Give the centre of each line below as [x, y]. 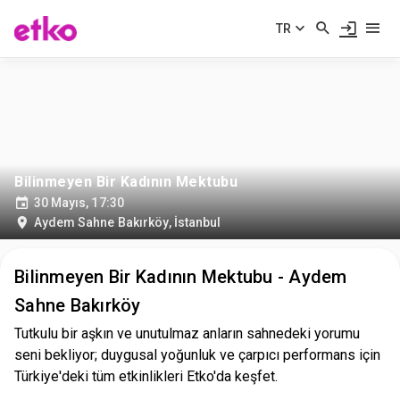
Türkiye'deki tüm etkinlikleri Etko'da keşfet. [146, 376]
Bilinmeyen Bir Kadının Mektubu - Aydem [181, 277]
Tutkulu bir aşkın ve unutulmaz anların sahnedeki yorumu [187, 333]
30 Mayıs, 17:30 [79, 203]
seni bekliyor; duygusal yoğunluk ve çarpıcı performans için [197, 355]
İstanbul [197, 222]
